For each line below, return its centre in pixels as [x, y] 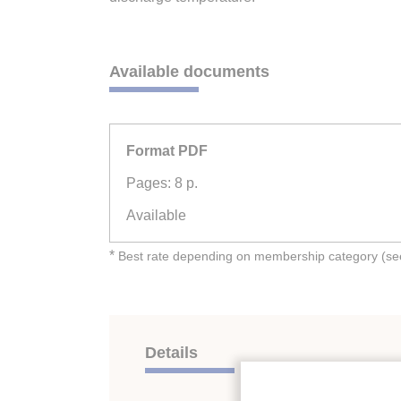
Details [171, 353]
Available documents [189, 72]
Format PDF [167, 150]
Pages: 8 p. [162, 183]
